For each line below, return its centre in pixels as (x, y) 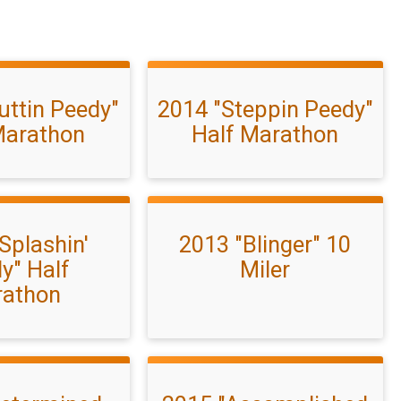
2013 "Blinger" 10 (265, 244)
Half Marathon (265, 134)
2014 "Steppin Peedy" (265, 109)
